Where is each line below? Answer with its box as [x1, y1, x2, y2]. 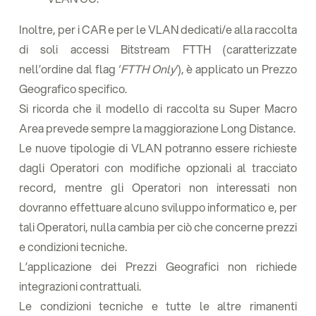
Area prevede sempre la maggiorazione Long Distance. [19, 120, 296, 136]
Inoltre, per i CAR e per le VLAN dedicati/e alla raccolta [19, 21, 297, 37]
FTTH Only [120, 61, 176, 77]
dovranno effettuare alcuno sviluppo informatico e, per [19, 199, 297, 215]
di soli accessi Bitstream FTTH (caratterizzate [19, 41, 297, 57]
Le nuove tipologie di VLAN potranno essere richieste [19, 140, 297, 156]
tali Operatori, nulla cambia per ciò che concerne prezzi [19, 219, 297, 235]
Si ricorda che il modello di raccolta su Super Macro [19, 100, 297, 116]
